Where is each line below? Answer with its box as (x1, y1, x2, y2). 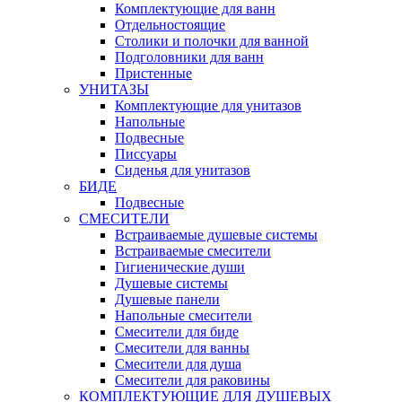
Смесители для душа (115, 356, 241, 372)
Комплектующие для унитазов (115, 98, 301, 114)
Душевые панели (115, 292, 220, 308)
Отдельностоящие (115, 17, 225, 33)
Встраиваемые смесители (115, 243, 271, 259)
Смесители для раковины (115, 372, 270, 389)
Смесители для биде (115, 324, 239, 340)
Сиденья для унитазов (115, 162, 250, 179)
